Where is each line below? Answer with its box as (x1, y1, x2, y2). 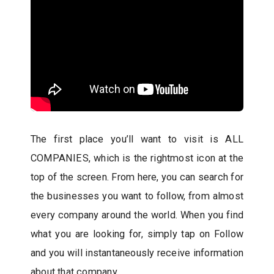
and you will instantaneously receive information (31, 247, 243, 259)
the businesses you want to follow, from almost (31, 190, 243, 202)
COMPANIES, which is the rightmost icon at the (31, 152, 243, 164)
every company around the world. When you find (31, 209, 243, 221)
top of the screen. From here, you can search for (31, 171, 243, 183)
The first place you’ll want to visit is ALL (31, 133, 243, 145)
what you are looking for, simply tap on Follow (31, 228, 243, 240)
